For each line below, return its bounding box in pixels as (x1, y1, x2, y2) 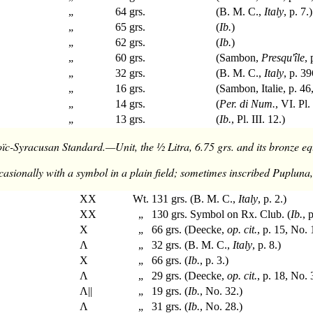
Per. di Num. (219, 98, 276, 110)
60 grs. (115, 52, 146, 64)
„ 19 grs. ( (133, 285, 189, 298)
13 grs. (115, 113, 146, 126)
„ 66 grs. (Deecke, (133, 224, 228, 236)
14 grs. (115, 98, 146, 110)
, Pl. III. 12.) (231, 113, 286, 126)
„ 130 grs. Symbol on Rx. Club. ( (133, 208, 291, 221)
